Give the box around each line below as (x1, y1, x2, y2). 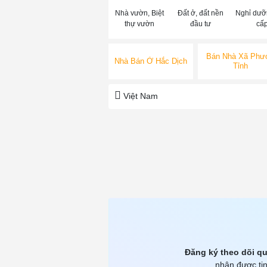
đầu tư (190, 20, 211, 29)
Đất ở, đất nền (178, 9, 223, 18)
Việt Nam (121, 91, 158, 101)
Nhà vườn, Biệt (114, 9, 164, 18)
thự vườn (124, 20, 154, 29)
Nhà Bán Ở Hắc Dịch (114, 57, 187, 66)
